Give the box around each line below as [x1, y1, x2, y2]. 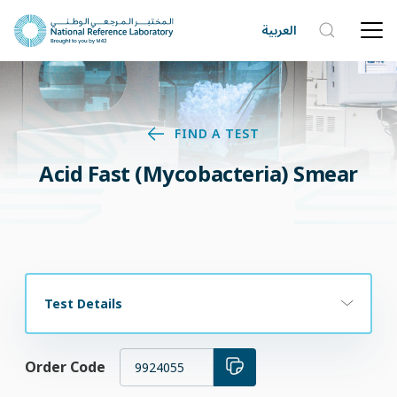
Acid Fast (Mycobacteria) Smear [39, 159, 358, 189]
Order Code [25, 357, 105, 378]
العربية [261, 17, 297, 43]
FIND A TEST [175, 125, 260, 143]
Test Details [44, 294, 122, 312]
